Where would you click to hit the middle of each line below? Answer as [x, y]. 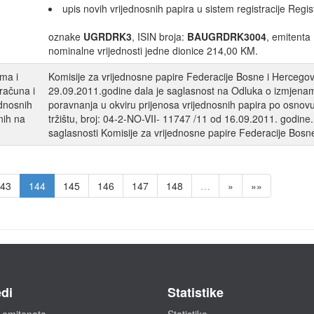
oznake [66, 37]
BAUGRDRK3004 [227, 37]
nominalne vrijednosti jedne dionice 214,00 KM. [153, 51]
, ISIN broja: [159, 37]
